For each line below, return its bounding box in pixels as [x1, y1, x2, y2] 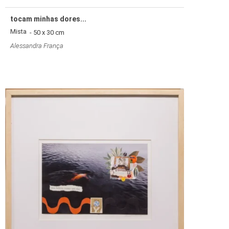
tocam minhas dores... [10, 14, 86, 23]
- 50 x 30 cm [27, 28, 64, 36]
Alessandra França [10, 41, 63, 50]
